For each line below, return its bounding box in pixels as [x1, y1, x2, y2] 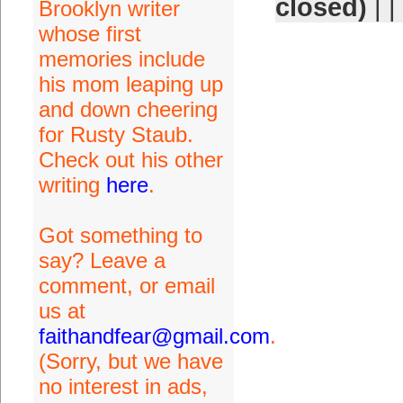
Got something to [38, 223, 202, 247]
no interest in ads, [38, 374, 208, 399]
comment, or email [38, 273, 215, 298]
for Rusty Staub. [38, 122, 193, 147]
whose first [38, 22, 141, 46]
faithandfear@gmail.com [38, 324, 270, 348]
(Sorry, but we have [38, 349, 223, 373]
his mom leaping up [38, 72, 223, 96]
